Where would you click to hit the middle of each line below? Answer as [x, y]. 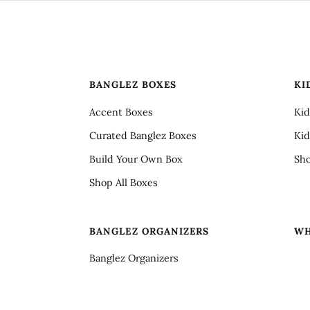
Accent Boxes [121, 112]
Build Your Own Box [136, 159]
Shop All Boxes [124, 183]
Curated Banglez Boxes [143, 135]
